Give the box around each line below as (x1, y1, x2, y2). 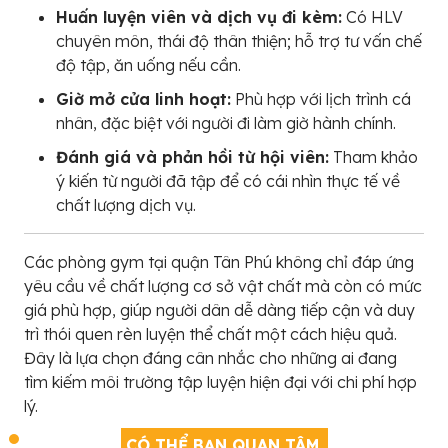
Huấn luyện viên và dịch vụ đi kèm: (56, 6, 342, 27)
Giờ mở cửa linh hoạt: (56, 88, 231, 109)
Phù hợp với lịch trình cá (231, 88, 411, 109)
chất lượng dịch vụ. (56, 194, 196, 215)
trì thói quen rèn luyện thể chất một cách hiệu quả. (24, 323, 397, 344)
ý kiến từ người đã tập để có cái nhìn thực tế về (56, 170, 400, 191)
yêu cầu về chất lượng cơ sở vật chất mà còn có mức (24, 275, 422, 296)
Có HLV (342, 6, 403, 27)
